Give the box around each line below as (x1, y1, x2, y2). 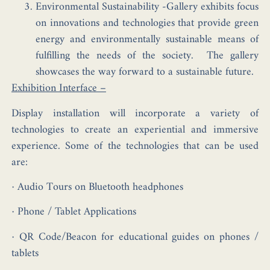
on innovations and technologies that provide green (35, 14, 259, 33)
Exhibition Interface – (11, 79, 106, 98)
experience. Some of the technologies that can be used (11, 136, 259, 155)
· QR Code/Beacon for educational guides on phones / (11, 227, 259, 246)
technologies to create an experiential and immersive (11, 120, 259, 139)
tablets (11, 243, 39, 263)
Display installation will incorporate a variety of (11, 104, 259, 123)
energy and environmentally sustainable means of (35, 30, 259, 49)
